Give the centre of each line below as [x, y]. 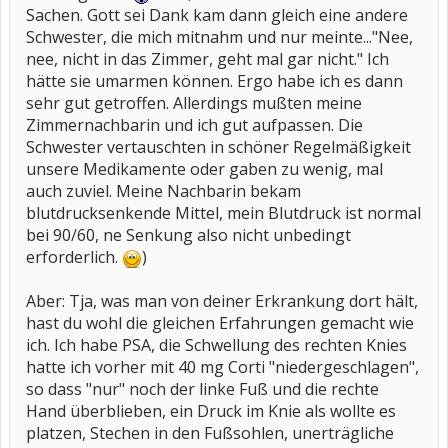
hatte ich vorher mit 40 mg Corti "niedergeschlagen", [222, 367]
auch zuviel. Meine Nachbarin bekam [163, 191]
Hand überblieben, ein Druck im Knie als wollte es [211, 411]
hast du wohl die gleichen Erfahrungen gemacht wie [220, 323]
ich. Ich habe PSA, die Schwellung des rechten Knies [216, 345]
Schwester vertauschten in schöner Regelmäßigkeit [218, 147]
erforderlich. [74, 257]
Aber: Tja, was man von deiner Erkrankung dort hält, [222, 301]
